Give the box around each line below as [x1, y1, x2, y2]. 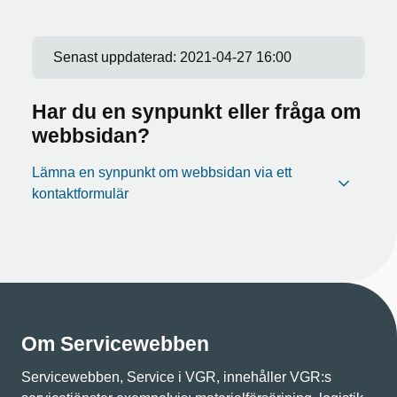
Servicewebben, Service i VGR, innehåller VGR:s [21, 369, 331, 385]
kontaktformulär [32, 185, 128, 201]
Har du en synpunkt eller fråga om [32, 99, 361, 123]
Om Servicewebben [21, 331, 209, 355]
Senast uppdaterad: [53, 49, 180, 65]
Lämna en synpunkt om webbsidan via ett [32, 164, 292, 180]
